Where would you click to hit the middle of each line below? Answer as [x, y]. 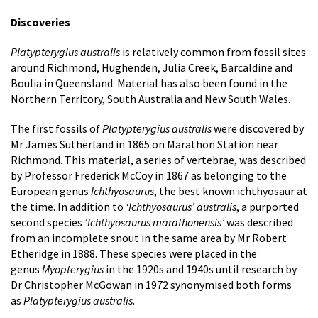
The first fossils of [55, 128]
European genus [50, 191]
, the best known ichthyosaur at [231, 191]
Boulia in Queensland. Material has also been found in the [149, 83]
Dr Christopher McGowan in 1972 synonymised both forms [151, 285]
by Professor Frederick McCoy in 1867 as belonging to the [149, 175]
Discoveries [40, 22]
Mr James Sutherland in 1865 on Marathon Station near [144, 144]
